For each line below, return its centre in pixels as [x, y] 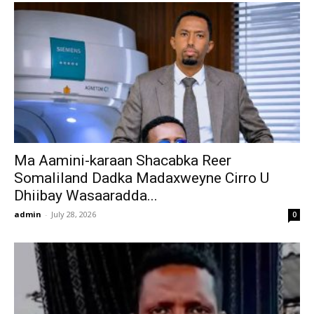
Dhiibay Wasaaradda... [86, 196]
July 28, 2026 [74, 214]
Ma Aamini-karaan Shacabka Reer [123, 161]
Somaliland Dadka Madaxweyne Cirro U [142, 178]
